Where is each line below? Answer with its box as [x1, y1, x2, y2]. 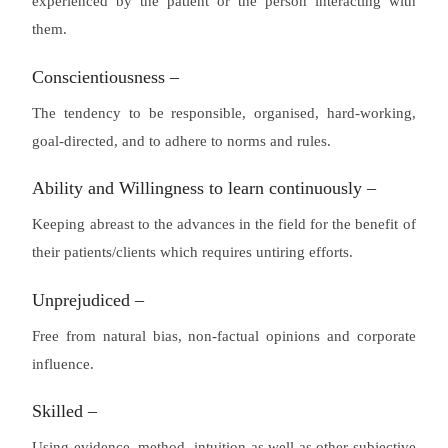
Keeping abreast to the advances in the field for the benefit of [32, 216, 416, 233]
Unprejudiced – [32, 289, 145, 310]
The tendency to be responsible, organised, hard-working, [32, 104, 416, 121]
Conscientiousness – [32, 66, 180, 87]
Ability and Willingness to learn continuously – [32, 178, 377, 199]
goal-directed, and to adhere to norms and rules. [32, 132, 332, 149]
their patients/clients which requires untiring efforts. [32, 244, 354, 261]
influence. [32, 355, 95, 372]
